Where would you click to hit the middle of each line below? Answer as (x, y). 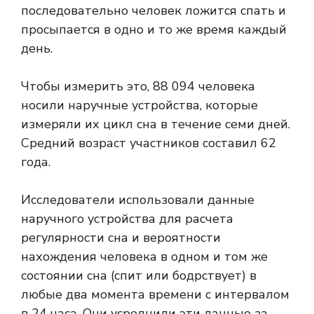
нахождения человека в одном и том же (144, 257)
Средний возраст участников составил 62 (149, 143)
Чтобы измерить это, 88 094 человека (138, 87)
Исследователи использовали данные (138, 200)
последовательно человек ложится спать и (153, 11)
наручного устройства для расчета (127, 219)
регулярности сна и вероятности (121, 238)
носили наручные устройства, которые (139, 105)
